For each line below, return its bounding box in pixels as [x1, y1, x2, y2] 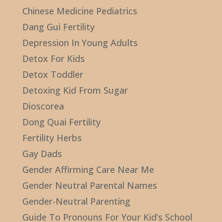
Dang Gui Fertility [22, 21, 95, 33]
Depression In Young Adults [22, 37, 138, 49]
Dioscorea [22, 100, 64, 112]
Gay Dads [22, 148, 62, 160]
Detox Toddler [22, 68, 83, 81]
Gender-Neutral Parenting [22, 195, 130, 208]
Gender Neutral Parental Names [22, 179, 157, 192]
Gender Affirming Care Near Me [22, 164, 154, 176]
